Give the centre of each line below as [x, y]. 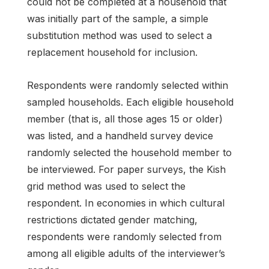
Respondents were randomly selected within [128, 86]
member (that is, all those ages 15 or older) [125, 119]
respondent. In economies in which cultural [126, 203]
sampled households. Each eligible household [130, 102]
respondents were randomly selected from [124, 237]
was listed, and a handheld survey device [120, 136]
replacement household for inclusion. [112, 53]
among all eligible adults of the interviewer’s [126, 254]
